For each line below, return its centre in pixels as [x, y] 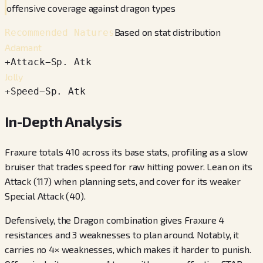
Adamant [23, 48]
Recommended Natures [60, 33]
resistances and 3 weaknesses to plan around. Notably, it [122, 235]
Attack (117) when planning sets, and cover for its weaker [123, 181]
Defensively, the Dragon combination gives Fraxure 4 [115, 220]
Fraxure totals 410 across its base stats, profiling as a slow [127, 152]
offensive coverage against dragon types [91, 8]
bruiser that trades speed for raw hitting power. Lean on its [129, 167]
